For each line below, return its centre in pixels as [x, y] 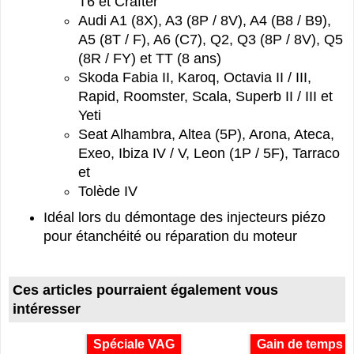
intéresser [47, 309]
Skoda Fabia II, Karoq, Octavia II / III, [195, 78]
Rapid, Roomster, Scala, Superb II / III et [205, 97]
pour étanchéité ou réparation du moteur [170, 237]
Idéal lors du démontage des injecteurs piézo [185, 218]
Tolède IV [108, 192]
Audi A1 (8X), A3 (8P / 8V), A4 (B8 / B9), [205, 21]
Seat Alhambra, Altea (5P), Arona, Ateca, [206, 135]
